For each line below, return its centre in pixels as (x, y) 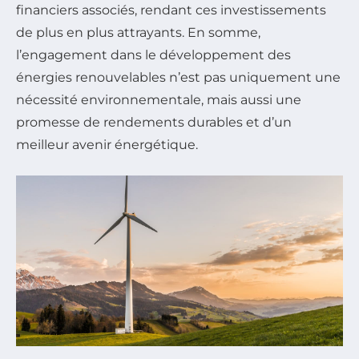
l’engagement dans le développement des (153, 55)
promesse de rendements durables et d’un (154, 123)
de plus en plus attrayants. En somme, (138, 33)
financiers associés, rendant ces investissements (171, 10)
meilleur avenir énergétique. (107, 145)
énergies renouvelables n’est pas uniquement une (178, 78)
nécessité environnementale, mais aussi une (159, 100)
